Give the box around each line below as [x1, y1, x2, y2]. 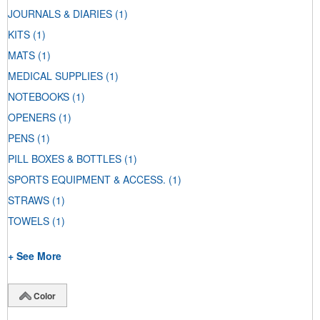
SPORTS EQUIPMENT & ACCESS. [8, 172, 166, 187]
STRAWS [8, 193, 49, 208]
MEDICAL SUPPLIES [8, 69, 103, 84]
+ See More [8, 249, 61, 264]
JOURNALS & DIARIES [8, 6, 112, 21]
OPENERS [8, 110, 56, 125]
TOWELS [8, 214, 49, 229]
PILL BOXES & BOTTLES [8, 151, 121, 166]
